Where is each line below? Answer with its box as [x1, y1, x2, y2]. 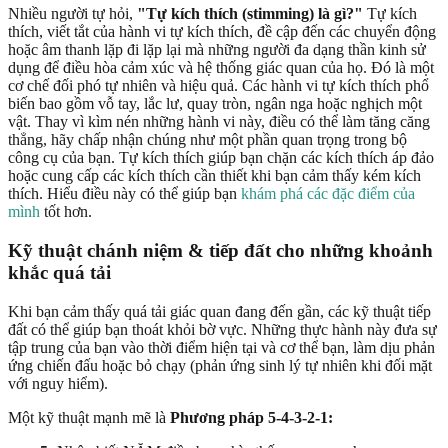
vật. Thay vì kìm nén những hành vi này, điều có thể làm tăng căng [8, 113, 430, 131]
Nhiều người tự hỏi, [8, 5, 137, 23]
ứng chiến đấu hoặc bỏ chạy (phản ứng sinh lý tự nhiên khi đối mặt [8, 356, 432, 374]
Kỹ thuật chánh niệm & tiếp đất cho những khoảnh [8, 240, 433, 262]
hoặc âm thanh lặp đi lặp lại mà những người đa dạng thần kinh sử [8, 41, 426, 59]
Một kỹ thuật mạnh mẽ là [8, 408, 170, 426]
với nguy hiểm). [8, 374, 108, 392]
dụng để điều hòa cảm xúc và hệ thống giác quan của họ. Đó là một [8, 59, 434, 77]
